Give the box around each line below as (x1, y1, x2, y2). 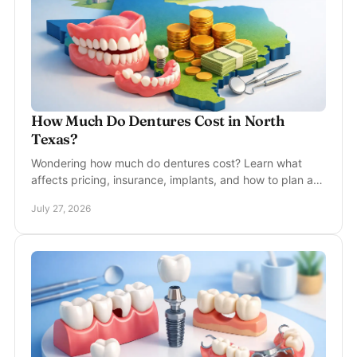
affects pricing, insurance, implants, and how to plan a (31, 173, 313, 186)
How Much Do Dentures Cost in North (31, 112, 285, 130)
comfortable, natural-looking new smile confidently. (31, 190, 297, 203)
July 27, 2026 (31, 202, 91, 214)
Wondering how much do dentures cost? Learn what (31, 156, 302, 170)
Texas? (31, 130, 78, 148)
